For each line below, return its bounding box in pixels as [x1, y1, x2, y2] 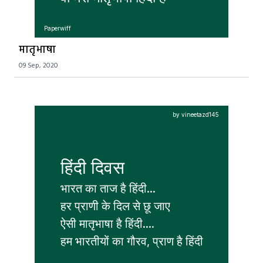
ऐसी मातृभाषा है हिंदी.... [60, 216, 154, 231]
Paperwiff [44, 25, 71, 32]
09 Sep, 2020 [19, 60, 58, 72]
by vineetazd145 [173, 111, 219, 118]
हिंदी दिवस [60, 156, 124, 178]
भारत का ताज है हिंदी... [60, 181, 156, 195]
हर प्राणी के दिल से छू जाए [60, 198, 173, 213]
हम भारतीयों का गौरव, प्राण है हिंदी [60, 234, 203, 248]
